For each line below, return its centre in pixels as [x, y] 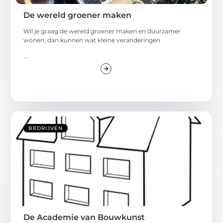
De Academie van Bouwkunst [84, 217]
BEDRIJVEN [46, 128]
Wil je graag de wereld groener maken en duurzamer [102, 31]
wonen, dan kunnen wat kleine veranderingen [92, 40]
